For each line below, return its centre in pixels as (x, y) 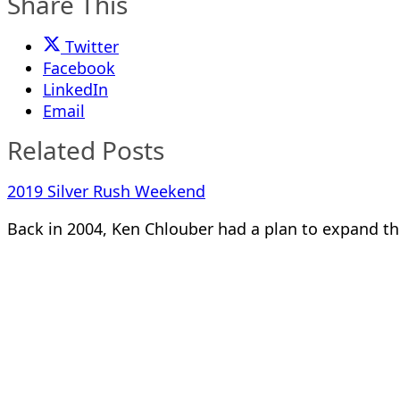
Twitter (92, 46)
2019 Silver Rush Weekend (106, 191)
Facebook (79, 68)
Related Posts (86, 150)
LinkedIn (75, 89)
